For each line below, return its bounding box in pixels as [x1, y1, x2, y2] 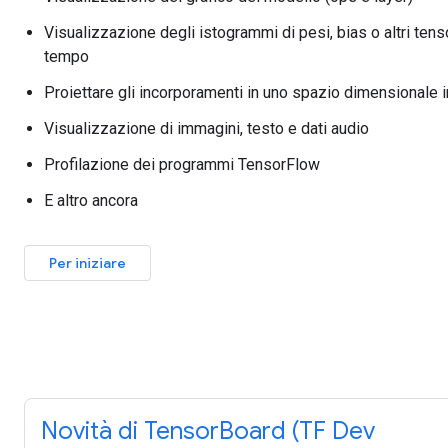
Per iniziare [49, 254, 126, 272]
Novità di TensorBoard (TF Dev [41, 416, 375, 446]
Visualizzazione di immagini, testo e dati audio [44, 119, 369, 138]
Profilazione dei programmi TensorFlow [44, 155, 320, 174]
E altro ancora [44, 191, 138, 210]
